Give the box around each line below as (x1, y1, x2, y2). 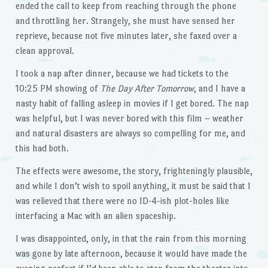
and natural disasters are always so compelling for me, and (15, 128, 245, 139)
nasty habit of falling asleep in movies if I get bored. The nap (15, 98, 249, 109)
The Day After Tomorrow (100, 83, 194, 94)
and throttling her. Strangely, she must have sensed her (15, 16, 235, 26)
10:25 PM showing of (15, 83, 100, 94)
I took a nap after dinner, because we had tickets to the (15, 68, 229, 79)
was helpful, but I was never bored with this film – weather (15, 113, 243, 124)
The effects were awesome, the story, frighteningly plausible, (15, 165, 252, 176)
